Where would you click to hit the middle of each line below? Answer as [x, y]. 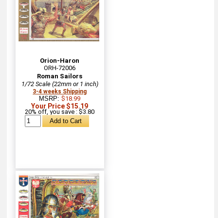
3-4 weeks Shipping [60, 91]
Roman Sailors [60, 76]
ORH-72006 [60, 68]
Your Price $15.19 [60, 106]
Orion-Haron [60, 60]
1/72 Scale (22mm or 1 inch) [60, 84]
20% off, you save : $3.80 [60, 111]
